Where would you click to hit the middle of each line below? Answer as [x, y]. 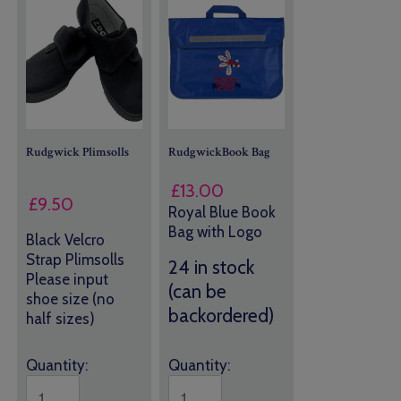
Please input [68, 279]
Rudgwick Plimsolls [78, 152]
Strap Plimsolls [76, 259]
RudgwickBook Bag [219, 152]
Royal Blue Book [222, 212]
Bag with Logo [215, 231]
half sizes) [61, 318]
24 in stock [211, 267]
